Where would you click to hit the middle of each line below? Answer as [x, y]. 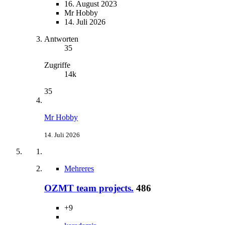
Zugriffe [57, 65]
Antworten [61, 39]
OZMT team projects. [89, 188]
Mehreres [79, 169]
